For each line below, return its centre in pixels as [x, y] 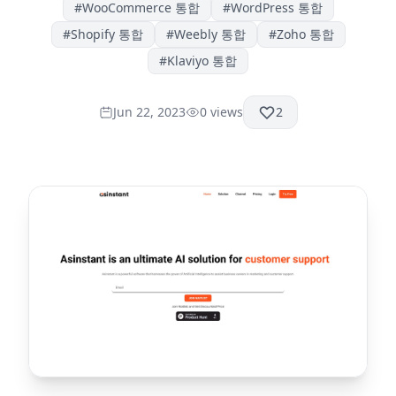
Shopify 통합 [107, 34]
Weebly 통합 [209, 34]
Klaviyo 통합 [202, 61]
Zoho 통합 [305, 34]
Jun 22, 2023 [149, 112]
